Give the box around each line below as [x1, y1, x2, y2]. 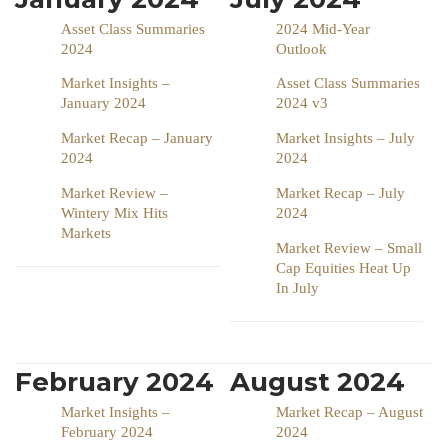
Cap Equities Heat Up [276, 259, 411, 276]
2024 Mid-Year [276, 20, 370, 37]
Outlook [276, 40, 327, 57]
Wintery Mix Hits [61, 204, 168, 221]
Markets [61, 224, 111, 241]
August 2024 [230, 365, 405, 398]
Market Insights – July [276, 129, 415, 146]
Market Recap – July [276, 184, 405, 201]
